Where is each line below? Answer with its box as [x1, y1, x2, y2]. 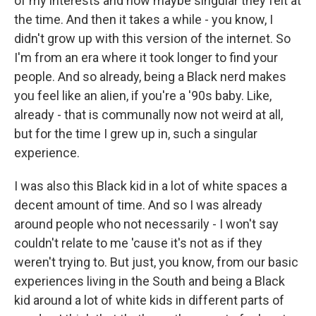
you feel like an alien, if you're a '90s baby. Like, [14, 88, 272, 103]
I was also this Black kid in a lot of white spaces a [14, 178, 287, 193]
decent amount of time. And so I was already [14, 197, 262, 212]
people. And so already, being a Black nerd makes [14, 69, 286, 84]
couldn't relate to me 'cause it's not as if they [14, 236, 262, 250]
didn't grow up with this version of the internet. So [14, 31, 291, 46]
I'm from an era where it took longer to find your [14, 50, 278, 65]
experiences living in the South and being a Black [14, 274, 285, 288]
